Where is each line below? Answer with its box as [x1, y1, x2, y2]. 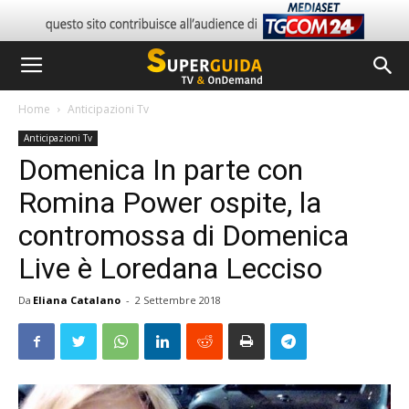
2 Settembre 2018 [135, 293, 221, 307]
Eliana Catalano [33, 293, 121, 307]
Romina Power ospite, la [18, 185, 321, 220]
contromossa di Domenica [18, 218, 349, 253]
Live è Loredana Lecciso [18, 251, 322, 286]
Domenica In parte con [18, 152, 303, 187]
